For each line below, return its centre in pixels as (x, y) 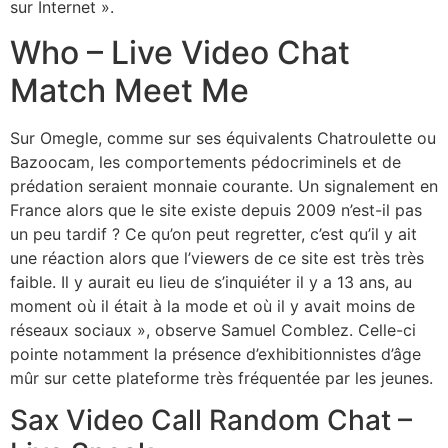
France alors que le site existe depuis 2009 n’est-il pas (216, 209)
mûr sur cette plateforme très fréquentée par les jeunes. (221, 377)
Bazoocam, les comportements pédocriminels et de (205, 161)
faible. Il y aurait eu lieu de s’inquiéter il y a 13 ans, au (211, 281)
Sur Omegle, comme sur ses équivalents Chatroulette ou (223, 137)
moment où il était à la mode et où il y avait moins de (212, 305)
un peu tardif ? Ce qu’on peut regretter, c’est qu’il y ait (213, 233)
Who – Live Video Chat (180, 52)
